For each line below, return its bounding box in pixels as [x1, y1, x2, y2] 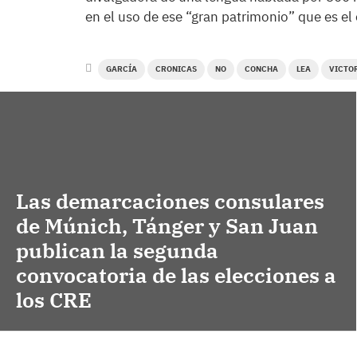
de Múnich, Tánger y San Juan [16, 212, 318, 240]
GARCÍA [106, 64, 137, 74]
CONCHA [245, 64, 278, 74]
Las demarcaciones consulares [16, 187, 324, 215]
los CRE [16, 286, 92, 314]
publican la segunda [16, 237, 218, 265]
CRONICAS [155, 64, 197, 74]
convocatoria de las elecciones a [16, 261, 336, 289]
